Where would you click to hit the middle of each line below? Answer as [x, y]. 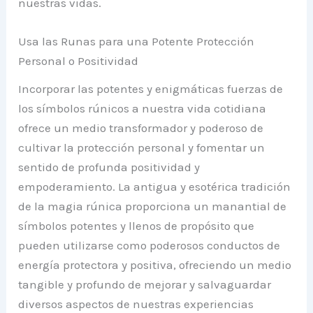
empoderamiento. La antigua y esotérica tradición [155, 187]
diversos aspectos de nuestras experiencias [136, 304]
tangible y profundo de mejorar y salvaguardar [145, 285]
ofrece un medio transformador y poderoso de [141, 128]
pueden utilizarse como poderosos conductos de [150, 246]
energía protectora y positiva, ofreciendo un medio [155, 265]
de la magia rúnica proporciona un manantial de [153, 206]
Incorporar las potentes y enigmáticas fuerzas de [151, 89]
